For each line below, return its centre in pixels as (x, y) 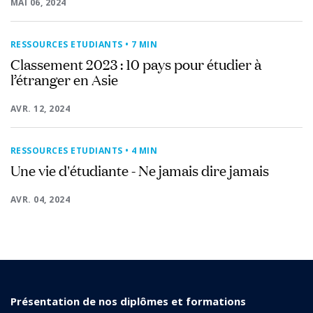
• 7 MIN (141, 44)
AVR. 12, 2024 (41, 108)
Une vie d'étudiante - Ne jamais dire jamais (140, 169)
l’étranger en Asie (64, 79)
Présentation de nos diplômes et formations (128, 301)
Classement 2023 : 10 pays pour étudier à (136, 63)
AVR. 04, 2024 (41, 199)
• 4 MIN (141, 150)
